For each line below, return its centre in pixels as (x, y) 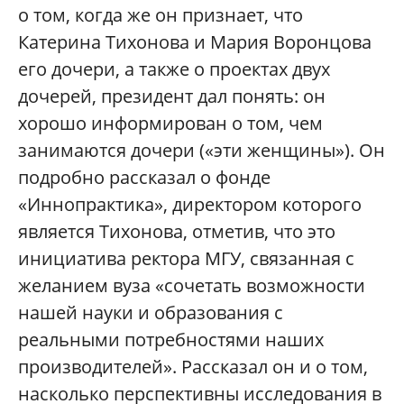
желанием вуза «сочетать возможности (192, 285)
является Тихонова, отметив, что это (177, 231)
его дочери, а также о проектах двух (174, 69)
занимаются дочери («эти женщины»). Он (202, 150)
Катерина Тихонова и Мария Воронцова (195, 42)
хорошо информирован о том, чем (170, 123)
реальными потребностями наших (171, 340)
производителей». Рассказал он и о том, (193, 367)
